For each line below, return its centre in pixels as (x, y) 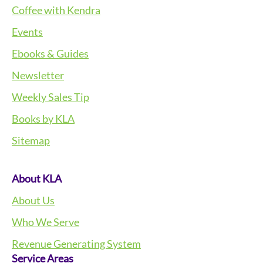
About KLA (37, 179)
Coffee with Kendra (56, 10)
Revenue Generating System (76, 244)
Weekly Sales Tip (50, 97)
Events (27, 32)
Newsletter (38, 75)
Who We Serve (45, 222)
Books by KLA (43, 119)
